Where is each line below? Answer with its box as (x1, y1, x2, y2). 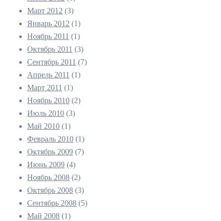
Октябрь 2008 (27, 186, 73, 195)
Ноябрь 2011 (27, 32, 69, 41)
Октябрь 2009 (27, 147, 73, 156)
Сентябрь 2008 (27, 199, 76, 208)
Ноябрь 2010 (27, 96, 70, 105)
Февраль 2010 (27, 135, 74, 144)
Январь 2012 (27, 19, 70, 28)
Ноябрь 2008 (27, 173, 70, 182)
